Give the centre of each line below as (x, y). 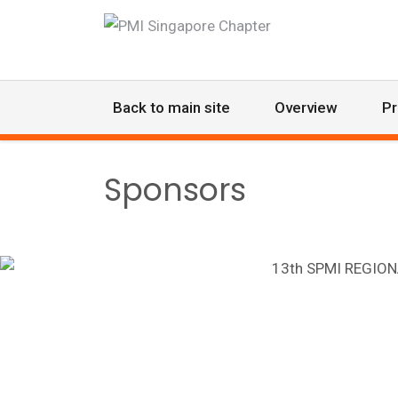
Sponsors (175, 190)
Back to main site (171, 107)
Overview (306, 107)
